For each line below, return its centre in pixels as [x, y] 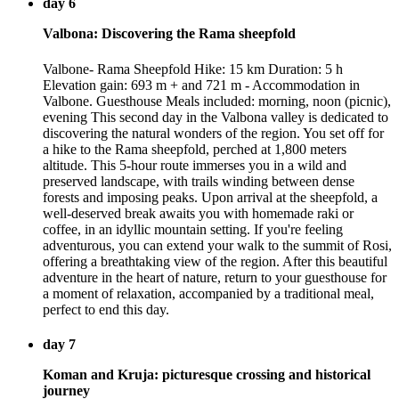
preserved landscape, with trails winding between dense [199, 181]
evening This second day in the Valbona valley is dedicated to [216, 117]
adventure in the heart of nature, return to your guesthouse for [215, 277]
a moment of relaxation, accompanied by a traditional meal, [208, 293]
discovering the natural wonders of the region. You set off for [213, 133]
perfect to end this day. [106, 309]
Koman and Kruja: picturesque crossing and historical [207, 374]
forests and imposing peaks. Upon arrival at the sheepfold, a [210, 197]
